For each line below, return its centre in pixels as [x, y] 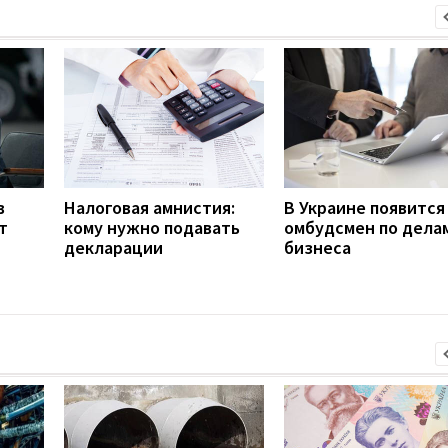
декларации [113, 247]
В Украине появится [364, 207]
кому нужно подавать [152, 227]
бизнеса [317, 247]
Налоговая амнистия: [149, 207]
